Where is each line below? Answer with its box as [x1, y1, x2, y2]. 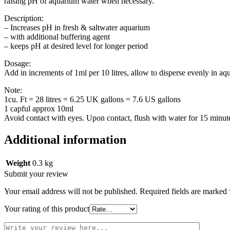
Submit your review [4, 169, 68, 178]
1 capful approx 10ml [4, 104, 73, 113]
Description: [4, 13, 44, 23]
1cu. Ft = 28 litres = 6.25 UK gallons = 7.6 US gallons [4, 94, 181, 104]
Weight [6, 158, 30, 167]
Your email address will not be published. [4, 186, 138, 196]
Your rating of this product [4, 204, 89, 213]
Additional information [4, 132, 126, 146]
